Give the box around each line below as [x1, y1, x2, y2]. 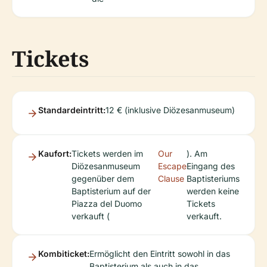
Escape [157, 161, 187, 172]
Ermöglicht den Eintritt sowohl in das [89, 249, 230, 259]
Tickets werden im [72, 148, 143, 159]
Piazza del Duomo [72, 198, 142, 209]
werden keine [186, 186, 239, 197]
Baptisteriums [186, 173, 240, 184]
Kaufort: [38, 148, 72, 159]
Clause [157, 173, 184, 184]
